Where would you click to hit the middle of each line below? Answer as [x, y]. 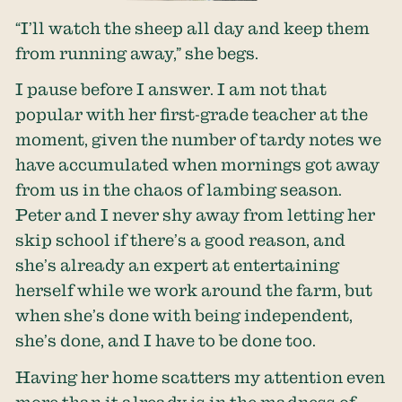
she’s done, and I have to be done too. [166, 341]
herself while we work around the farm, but [194, 290]
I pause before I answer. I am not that [171, 89]
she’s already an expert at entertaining [178, 265]
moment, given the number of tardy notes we [199, 140]
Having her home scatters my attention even [201, 376]
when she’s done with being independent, [184, 315]
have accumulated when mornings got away [198, 165]
